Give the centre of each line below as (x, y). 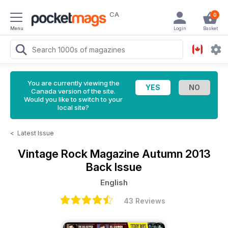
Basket (210, 28)
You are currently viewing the (73, 83)
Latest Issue (36, 133)
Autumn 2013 (176, 154)
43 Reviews (145, 201)
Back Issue (114, 167)
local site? (73, 107)
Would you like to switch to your (73, 99)
